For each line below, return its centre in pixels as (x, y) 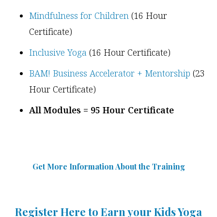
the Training (161, 167)
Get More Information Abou (83, 167)
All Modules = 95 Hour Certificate (101, 110)
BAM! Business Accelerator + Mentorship (110, 73)
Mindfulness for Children (80, 16)
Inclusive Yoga (58, 53)
